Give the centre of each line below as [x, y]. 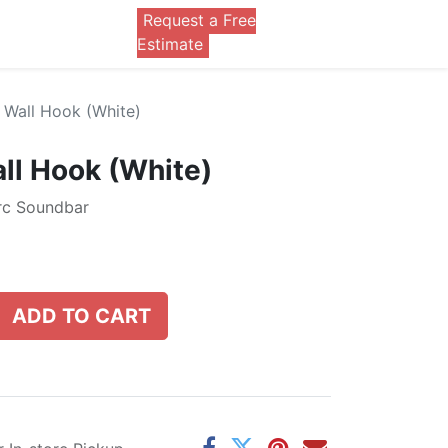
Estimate [169, 44]
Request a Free [199, 20]
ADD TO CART [81, 316]
